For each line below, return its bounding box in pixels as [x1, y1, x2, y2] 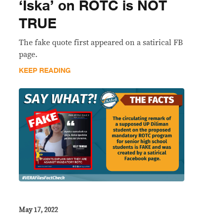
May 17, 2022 [19, 206, 58, 214]
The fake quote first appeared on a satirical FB [19, 38, 183, 47]
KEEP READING [19, 64, 71, 76]
